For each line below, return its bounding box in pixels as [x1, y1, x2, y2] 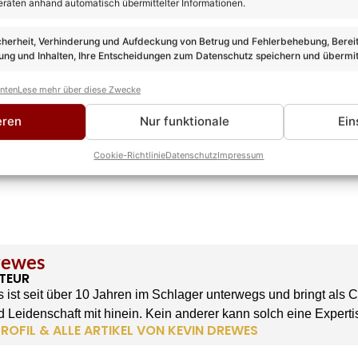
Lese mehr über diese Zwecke [18, 83, 141, 95]
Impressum [217, 149, 265, 161]
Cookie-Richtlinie [93, 149, 166, 161]
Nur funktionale [139, 113, 229, 129]
